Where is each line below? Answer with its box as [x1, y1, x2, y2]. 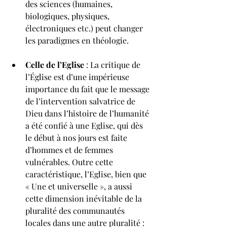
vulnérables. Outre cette [25, 157, 115, 168]
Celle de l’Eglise [25, 59, 84, 70]
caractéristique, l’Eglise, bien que [25, 169, 148, 180]
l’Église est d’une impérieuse [25, 71, 131, 83]
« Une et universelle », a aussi [25, 181, 134, 192]
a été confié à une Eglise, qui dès [25, 120, 145, 131]
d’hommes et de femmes [25, 144, 115, 156]
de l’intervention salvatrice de [25, 96, 137, 107]
